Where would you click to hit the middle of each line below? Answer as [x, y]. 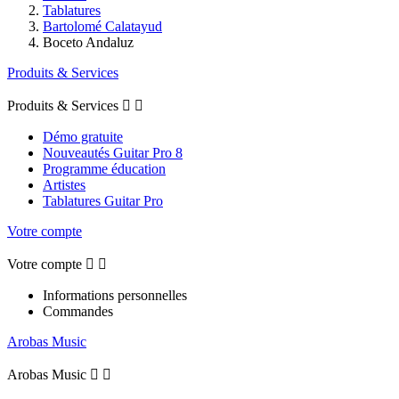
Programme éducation [104, 168]
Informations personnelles [115, 295]
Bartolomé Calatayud [102, 26]
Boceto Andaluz [88, 42]
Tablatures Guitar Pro [103, 200]
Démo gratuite [83, 136]
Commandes [78, 311]
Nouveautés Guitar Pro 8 [113, 152]
